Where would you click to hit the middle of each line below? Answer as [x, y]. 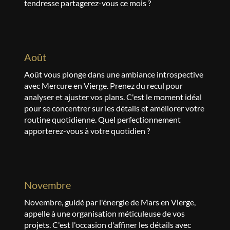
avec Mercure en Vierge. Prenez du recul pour [103, 85]
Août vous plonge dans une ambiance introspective [113, 74]
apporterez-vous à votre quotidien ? [87, 131]
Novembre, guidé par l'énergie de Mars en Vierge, [110, 202]
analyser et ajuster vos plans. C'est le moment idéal [113, 97]
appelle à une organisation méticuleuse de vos [104, 213]
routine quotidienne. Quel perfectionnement [102, 119]
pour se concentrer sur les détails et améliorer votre [114, 108]
